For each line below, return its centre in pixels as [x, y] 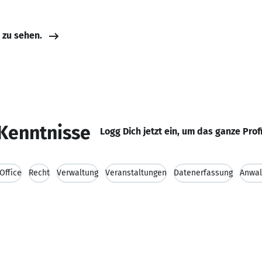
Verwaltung [77, 173]
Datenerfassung [203, 173]
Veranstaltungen [136, 173]
